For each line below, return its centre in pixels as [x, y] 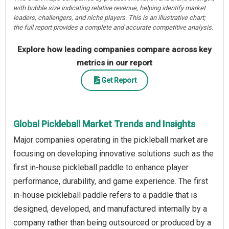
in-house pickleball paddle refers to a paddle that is [105, 195]
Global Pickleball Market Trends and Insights [104, 124]
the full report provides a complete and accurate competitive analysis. [113, 28]
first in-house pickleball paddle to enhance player [101, 168]
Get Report [119, 80]
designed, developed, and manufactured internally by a [110, 209]
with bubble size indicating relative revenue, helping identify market [109, 8]
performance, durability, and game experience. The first [111, 181]
